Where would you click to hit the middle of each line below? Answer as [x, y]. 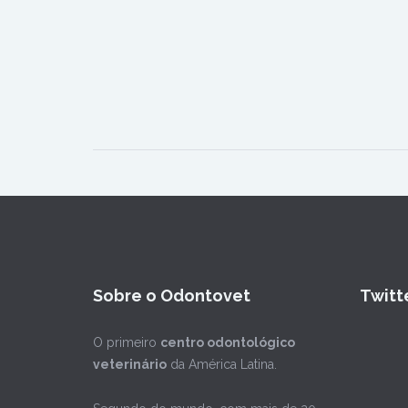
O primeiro [127, 343]
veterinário [130, 365]
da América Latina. [222, 365]
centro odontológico [228, 343]
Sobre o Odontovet [172, 296]
